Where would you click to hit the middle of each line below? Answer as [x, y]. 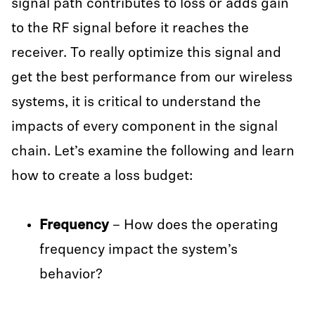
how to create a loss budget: [102, 176]
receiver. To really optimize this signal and [146, 53]
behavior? [71, 275]
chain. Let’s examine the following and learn [153, 152]
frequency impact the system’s [139, 250]
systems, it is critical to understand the [136, 103]
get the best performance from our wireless [152, 78]
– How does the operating [194, 226]
